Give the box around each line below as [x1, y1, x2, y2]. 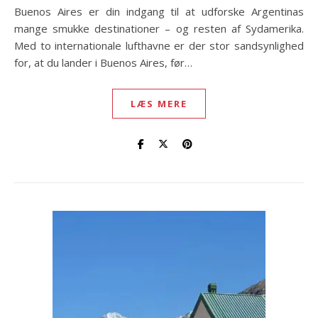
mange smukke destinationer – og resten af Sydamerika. [14, 21, 304, 35]
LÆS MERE [131, 97, 187, 110]
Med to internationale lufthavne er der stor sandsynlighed [14, 38, 304, 53]
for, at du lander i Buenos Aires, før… [14, 55, 192, 70]
